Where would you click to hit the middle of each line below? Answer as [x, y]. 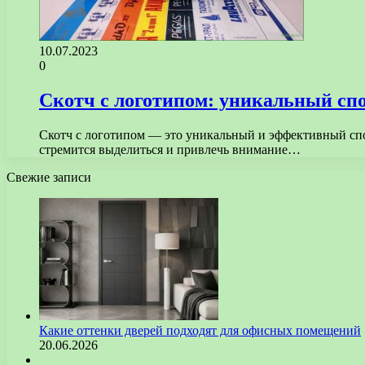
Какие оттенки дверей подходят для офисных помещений [200, 331]
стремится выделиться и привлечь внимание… [170, 150]
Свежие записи [49, 178]
